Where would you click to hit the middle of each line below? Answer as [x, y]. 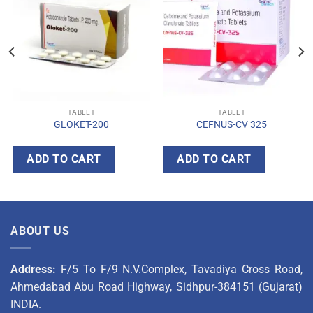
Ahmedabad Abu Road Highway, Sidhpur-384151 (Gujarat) [156, 287]
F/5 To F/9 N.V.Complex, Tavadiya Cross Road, [182, 270]
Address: [36, 270]
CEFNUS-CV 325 [232, 124]
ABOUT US [40, 231]
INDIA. [26, 305]
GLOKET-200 [81, 124]
